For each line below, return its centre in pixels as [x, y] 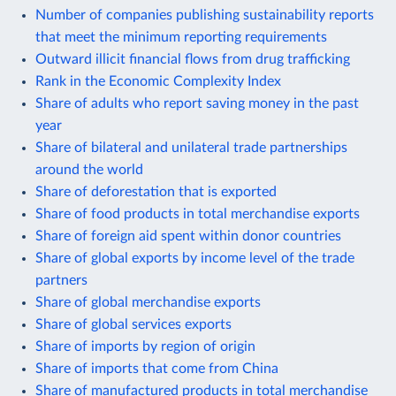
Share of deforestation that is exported [156, 191]
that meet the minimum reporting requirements [181, 37]
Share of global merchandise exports [148, 302]
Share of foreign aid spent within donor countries [188, 236]
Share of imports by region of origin [145, 346]
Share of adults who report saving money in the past [197, 103]
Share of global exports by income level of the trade [195, 258]
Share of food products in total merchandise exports [198, 213]
